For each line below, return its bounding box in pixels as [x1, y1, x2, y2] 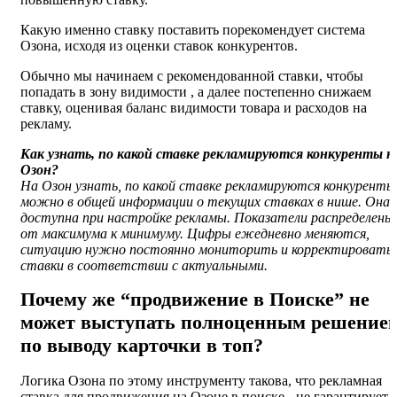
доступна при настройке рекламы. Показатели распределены [20, 210, 394, 226]
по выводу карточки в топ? [20, 334, 263, 357]
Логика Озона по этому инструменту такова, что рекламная [20, 373, 382, 389]
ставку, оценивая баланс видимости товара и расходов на [20, 100, 367, 116]
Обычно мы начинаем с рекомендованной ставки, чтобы [20, 68, 363, 84]
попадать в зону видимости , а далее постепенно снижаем [20, 84, 371, 100]
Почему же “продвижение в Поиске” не [20, 288, 370, 311]
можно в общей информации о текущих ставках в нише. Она [20, 194, 390, 210]
